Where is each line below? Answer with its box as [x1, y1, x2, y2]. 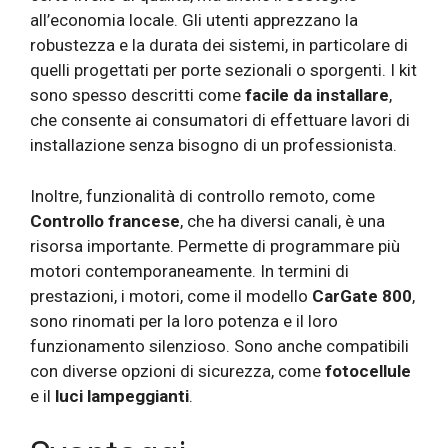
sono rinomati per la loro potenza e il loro [30, 310, 338, 331]
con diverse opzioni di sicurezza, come [30, 360, 325, 381]
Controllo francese [30, 210, 180, 231]
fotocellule [325, 360, 411, 381]
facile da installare [245, 85, 389, 106]
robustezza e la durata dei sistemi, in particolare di [30, 35, 408, 56]
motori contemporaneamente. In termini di [30, 260, 349, 281]
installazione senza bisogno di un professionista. [30, 135, 397, 156]
